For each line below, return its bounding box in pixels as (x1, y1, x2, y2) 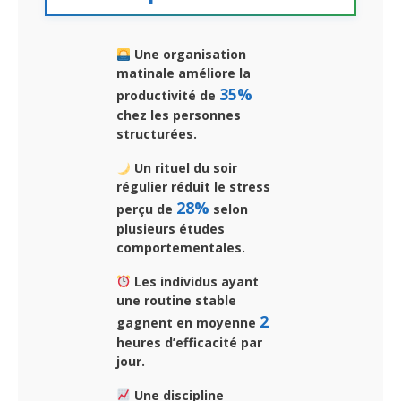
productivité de (116, 87, 219, 105)
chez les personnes (116, 107, 241, 124)
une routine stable (116, 291, 236, 309)
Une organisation (130, 46, 246, 64)
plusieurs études (116, 220, 225, 238)
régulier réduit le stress (116, 178, 270, 196)
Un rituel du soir (130, 159, 237, 177)
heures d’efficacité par (116, 333, 262, 351)
